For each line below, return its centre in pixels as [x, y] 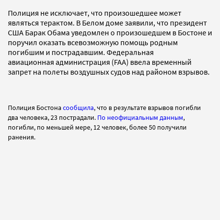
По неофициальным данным [140, 117]
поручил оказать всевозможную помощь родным [93, 42]
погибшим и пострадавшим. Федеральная [81, 52]
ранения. [22, 137]
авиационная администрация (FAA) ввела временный [100, 62]
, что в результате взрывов [134, 107]
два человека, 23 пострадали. [53, 117]
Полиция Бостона [35, 107]
